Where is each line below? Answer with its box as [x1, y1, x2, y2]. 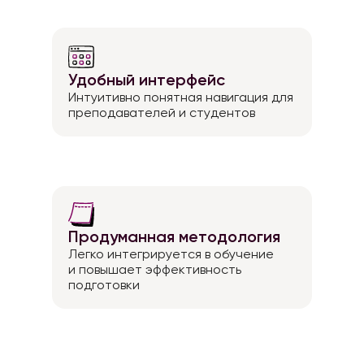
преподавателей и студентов [68, 105, 255, 120]
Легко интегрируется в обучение [68, 246, 274, 262]
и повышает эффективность [68, 262, 241, 277]
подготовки [68, 277, 140, 292]
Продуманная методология [68, 227, 280, 246]
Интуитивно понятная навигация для [68, 89, 293, 105]
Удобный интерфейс [68, 70, 225, 89]
